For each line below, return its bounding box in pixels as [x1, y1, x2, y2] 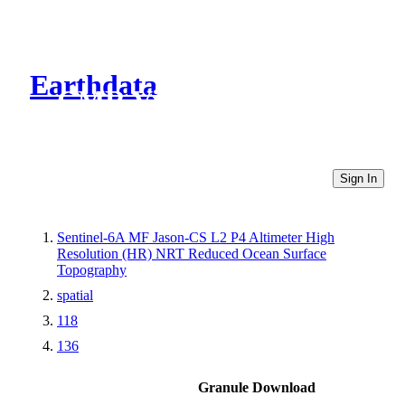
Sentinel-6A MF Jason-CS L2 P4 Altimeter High [57, 229, 334, 245]
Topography [57, 261, 127, 278]
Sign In [340, 171, 377, 185]
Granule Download [197, 379, 316, 395]
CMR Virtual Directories [57, 84, 363, 118]
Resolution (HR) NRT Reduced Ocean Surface [57, 245, 326, 261]
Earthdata [30, 69, 157, 102]
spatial [57, 287, 93, 303]
